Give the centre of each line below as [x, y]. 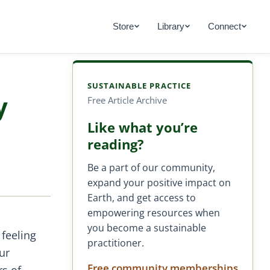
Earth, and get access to [142, 197]
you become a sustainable [147, 228]
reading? [116, 144]
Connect [224, 26]
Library [171, 26]
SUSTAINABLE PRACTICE [140, 86]
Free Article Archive [127, 100]
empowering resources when [154, 212]
